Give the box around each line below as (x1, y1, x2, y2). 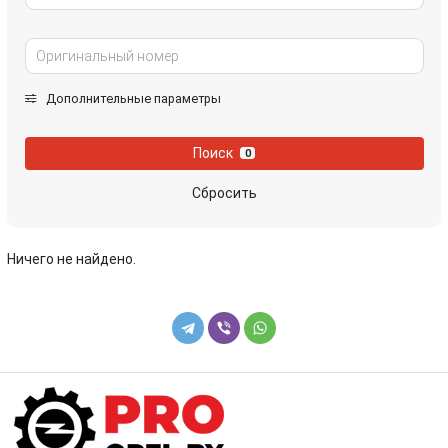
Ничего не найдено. (7, 251, 136, 267)
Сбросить (191, 185, 257, 202)
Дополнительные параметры (42, 90, 221, 106)
